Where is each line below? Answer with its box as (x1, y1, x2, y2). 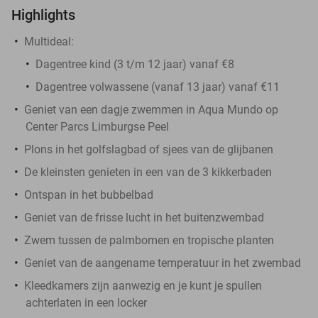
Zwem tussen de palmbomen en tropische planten (24, 233, 274, 247)
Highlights (11, 6, 75, 23)
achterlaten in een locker (26, 295, 147, 309)
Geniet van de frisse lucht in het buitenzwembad (24, 210, 264, 224)
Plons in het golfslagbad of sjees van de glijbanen (24, 142, 273, 156)
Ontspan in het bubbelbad (24, 187, 153, 202)
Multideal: (24, 34, 74, 48)
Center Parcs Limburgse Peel (26, 119, 169, 133)
